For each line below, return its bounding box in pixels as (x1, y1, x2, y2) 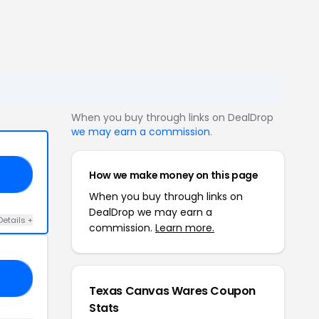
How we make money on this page (89, 168, 258, 182)
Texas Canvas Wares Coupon (89, 283, 256, 299)
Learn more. (155, 221, 214, 235)
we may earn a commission (71, 125, 210, 139)
